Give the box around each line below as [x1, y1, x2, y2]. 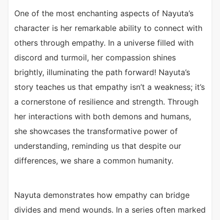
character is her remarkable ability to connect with [14, 23, 202, 33]
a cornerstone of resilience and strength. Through [14, 97, 198, 107]
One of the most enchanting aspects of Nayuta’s [14, 8, 193, 19]
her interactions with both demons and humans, [14, 111, 191, 122]
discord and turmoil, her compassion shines [14, 53, 176, 63]
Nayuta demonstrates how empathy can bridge [14, 190, 190, 200]
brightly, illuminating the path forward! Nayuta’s [14, 67, 190, 78]
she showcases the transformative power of [14, 126, 178, 137]
